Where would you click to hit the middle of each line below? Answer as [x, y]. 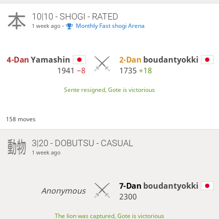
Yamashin [51, 59]
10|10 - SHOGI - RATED [75, 17]
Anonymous [63, 191]
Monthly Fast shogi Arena [110, 26]
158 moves [21, 119]
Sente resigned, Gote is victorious [109, 89]
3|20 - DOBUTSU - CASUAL [82, 143]
